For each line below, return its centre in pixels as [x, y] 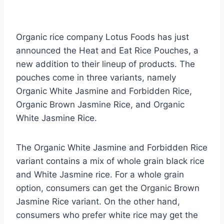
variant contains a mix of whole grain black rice [110, 161]
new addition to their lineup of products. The [105, 64]
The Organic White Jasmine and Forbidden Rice [112, 147]
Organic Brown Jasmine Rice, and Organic [100, 104]
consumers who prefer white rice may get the [107, 215]
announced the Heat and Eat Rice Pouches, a [107, 50]
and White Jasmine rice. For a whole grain [100, 174]
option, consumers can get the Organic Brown [108, 188]
